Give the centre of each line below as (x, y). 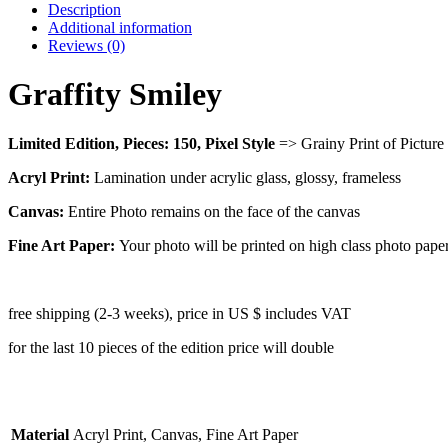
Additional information (120, 27)
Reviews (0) (86, 45)
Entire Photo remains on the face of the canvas (214, 211)
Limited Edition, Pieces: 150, (104, 143)
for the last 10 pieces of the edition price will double (171, 347)
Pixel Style (240, 143)
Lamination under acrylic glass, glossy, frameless (247, 177)
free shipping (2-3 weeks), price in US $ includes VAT (179, 313)
